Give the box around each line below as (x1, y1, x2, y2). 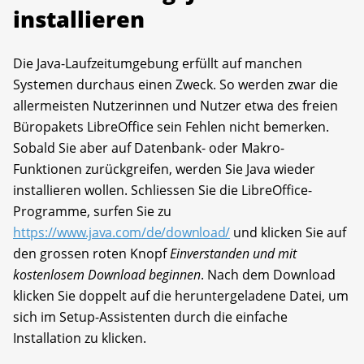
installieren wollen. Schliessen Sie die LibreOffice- (13, 180, 312, 199)
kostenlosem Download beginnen (13, 265, 201, 284)
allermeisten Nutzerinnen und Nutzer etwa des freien (13, 96, 338, 115)
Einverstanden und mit (170, 244, 297, 262)
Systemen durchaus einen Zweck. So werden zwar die (13, 75, 338, 93)
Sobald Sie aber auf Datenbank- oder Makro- (13, 138, 284, 157)
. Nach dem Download (201, 265, 336, 284)
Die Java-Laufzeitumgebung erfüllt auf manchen (13, 54, 302, 72)
